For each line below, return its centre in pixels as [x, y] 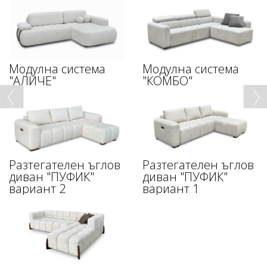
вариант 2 [37, 188]
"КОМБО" [167, 81]
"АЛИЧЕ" [32, 81]
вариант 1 [171, 188]
